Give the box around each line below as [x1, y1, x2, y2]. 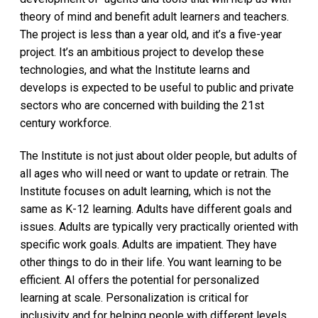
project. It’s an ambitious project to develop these [20, 45, 264, 60]
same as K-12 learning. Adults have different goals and [20, 202, 292, 216]
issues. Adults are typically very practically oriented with [20, 219, 298, 234]
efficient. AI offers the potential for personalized [20, 273, 259, 287]
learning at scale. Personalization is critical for [20, 290, 248, 305]
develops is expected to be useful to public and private [20, 81, 294, 95]
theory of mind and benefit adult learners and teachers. [20, 10, 289, 24]
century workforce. [20, 116, 111, 131]
